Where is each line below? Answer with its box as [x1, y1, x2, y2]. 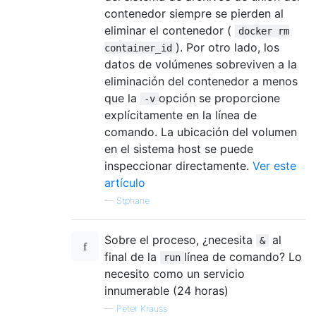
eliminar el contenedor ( [104, 23, 235, 37]
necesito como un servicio [104, 266, 245, 281]
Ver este [253, 158, 296, 173]
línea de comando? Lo [184, 249, 302, 264]
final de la [104, 249, 160, 264]
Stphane [116, 195, 150, 206]
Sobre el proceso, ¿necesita [104, 232, 256, 247]
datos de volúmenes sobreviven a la [104, 56, 297, 71]
